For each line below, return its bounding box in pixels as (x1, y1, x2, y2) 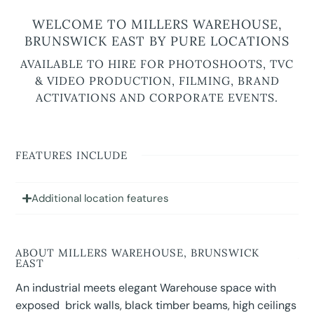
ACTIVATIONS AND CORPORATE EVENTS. (36, 90, 278, 105)
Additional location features (31, 191, 169, 206)
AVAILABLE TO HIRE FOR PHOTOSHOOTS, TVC (20, 57, 294, 71)
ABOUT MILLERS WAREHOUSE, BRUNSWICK (15, 246, 260, 260)
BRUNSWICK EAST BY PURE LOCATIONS (25, 33, 289, 50)
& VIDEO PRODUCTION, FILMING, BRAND (34, 74, 280, 88)
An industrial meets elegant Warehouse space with (15, 280, 277, 296)
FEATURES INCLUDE (15, 149, 128, 163)
